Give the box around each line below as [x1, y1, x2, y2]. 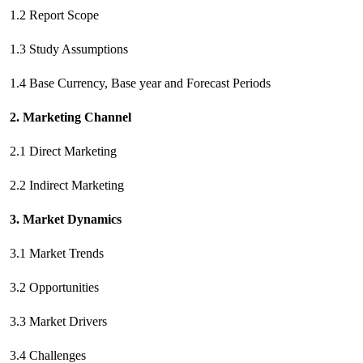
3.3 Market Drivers [10, 314, 107, 328]
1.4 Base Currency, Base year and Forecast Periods [10, 76, 271, 90]
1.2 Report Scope [10, 8, 99, 22]
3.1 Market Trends [10, 246, 104, 260]
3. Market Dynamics [10, 212, 122, 226]
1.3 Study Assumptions [10, 42, 128, 56]
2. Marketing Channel [10, 110, 131, 124]
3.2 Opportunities [10, 280, 99, 294]
